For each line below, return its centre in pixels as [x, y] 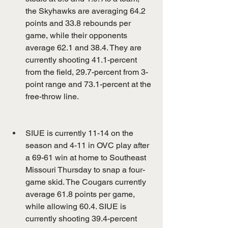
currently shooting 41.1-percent [82, 60]
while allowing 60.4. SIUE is [77, 206]
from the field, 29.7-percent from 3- [87, 72]
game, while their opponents [77, 35]
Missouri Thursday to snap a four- [85, 169]
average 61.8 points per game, [81, 194]
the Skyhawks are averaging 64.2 [87, 11]
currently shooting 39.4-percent [82, 218]
